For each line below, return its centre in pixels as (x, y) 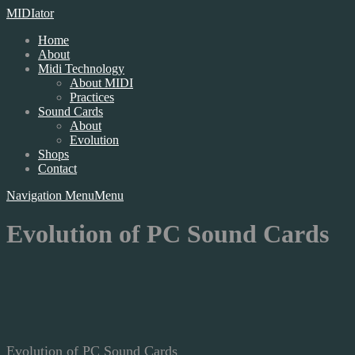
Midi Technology (81, 69)
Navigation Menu (50, 195)
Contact (57, 168)
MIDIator (30, 13)
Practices (92, 97)
